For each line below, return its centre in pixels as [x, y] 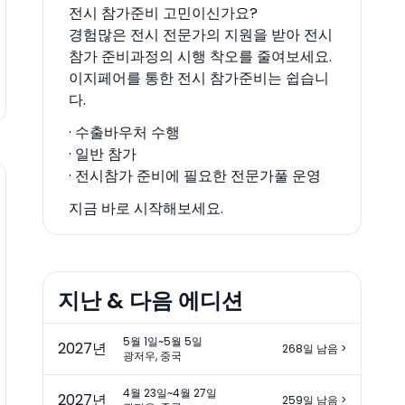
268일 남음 [310, 348]
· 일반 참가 [102, 154]
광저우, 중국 [152, 355]
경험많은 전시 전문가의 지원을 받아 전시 [200, 34]
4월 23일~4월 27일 [170, 392]
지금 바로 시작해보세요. [146, 208]
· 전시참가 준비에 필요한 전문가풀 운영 [194, 175]
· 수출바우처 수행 [124, 132]
